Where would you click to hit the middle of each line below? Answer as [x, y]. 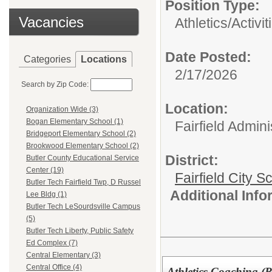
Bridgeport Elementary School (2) [81, 134]
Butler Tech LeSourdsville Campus [83, 207]
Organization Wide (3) [62, 110]
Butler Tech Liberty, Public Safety [80, 231]
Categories [47, 59]
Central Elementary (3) [63, 255]
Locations [104, 59]
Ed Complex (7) [52, 243]
